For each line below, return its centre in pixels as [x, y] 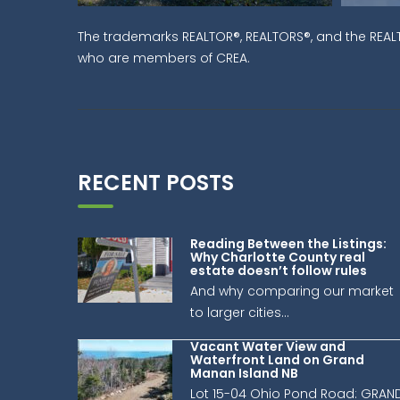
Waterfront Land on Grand [277, 360]
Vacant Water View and [268, 347]
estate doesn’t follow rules [279, 271]
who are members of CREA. [164, 58]
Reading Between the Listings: [288, 244]
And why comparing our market [292, 292]
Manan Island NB [244, 374]
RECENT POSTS [156, 183]
